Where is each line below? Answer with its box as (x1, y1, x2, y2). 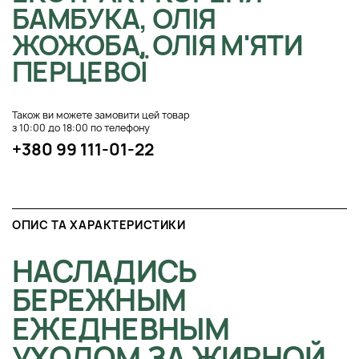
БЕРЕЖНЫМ (12, 280, 187, 321)
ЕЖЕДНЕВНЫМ (12, 309, 229, 349)
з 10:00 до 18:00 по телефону (12, 121, 150, 135)
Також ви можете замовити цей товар (12, 108, 190, 123)
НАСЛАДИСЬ (12, 252, 197, 292)
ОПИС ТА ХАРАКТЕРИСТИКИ (12, 217, 186, 233)
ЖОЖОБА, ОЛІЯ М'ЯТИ (12, 27, 304, 64)
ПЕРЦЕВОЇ (12, 54, 148, 91)
